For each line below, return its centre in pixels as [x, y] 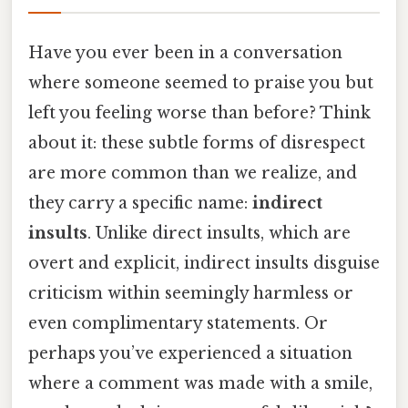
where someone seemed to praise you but [201, 82]
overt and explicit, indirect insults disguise [204, 263]
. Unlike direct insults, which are [219, 233]
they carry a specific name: [140, 203]
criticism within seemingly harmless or [191, 293]
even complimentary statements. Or [178, 323]
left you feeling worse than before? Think [199, 112]
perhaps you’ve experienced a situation [190, 353]
